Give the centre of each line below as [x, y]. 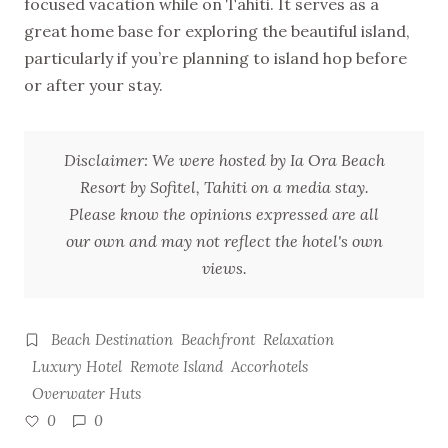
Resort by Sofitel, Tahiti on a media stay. [224, 187]
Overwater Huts [86, 394]
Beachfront [218, 340]
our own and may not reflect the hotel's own [224, 241]
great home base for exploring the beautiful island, [217, 31]
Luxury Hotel [77, 367]
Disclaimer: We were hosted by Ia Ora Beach [224, 160]
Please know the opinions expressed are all [224, 214]
